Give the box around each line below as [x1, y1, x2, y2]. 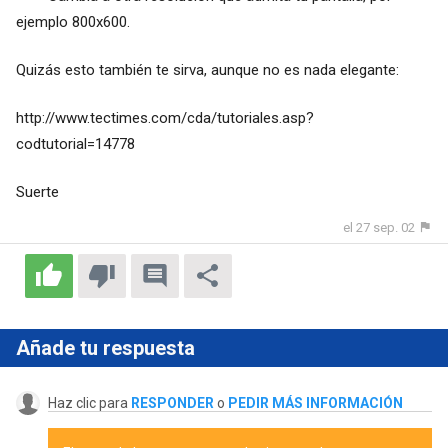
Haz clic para [47, 395, 131, 412]
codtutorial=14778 [15, 134, 135, 153]
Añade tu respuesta [15, 336, 195, 361]
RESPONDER [130, 395, 214, 412]
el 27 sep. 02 [343, 219, 416, 235]
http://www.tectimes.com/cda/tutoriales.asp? [15, 108, 314, 127]
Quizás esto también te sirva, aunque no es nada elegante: [15, 60, 399, 79]
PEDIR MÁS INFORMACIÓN [227, 395, 403, 412]
